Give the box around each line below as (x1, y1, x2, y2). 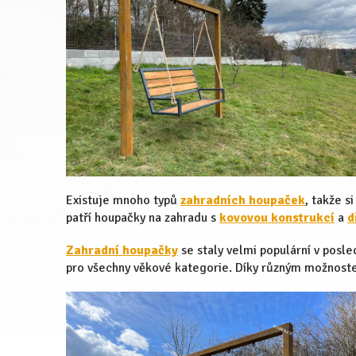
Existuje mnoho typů (66, 192, 180, 208)
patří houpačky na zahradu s (66, 209, 219, 226)
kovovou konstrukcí (219, 209, 335, 226)
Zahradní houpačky (66, 242, 178, 258)
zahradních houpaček (180, 192, 305, 208)
